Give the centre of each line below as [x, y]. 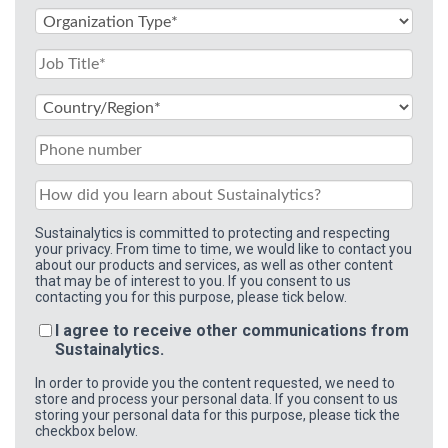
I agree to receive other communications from [232, 330]
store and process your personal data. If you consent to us [216, 398]
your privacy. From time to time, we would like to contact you [223, 248]
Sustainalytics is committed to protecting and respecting [212, 232]
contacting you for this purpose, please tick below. [191, 296]
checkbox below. [86, 430]
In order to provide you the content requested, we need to [215, 382]
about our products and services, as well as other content [214, 264]
